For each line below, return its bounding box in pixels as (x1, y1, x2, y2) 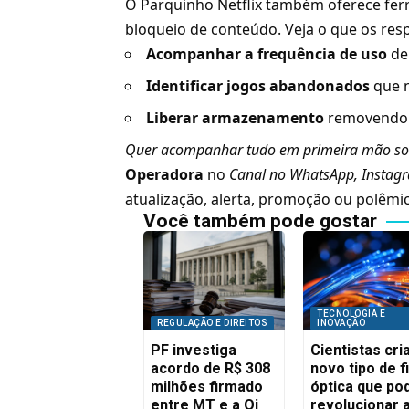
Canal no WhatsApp (229, 164, 355, 185)
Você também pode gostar (143, 210, 378, 233)
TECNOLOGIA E (317, 308, 386, 319)
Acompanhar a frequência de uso (146, 44, 388, 65)
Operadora (125, 164, 204, 185)
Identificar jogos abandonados (146, 76, 371, 97)
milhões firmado (151, 377, 264, 395)
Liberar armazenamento (146, 108, 325, 129)
